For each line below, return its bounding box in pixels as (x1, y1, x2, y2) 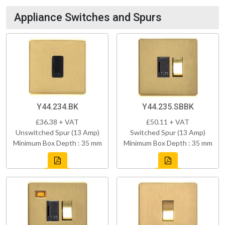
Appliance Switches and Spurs (14, 11, 162, 24)
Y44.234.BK (36, 101, 78, 111)
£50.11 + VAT (146, 117, 189, 126)
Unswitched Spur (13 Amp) (15, 128, 99, 137)
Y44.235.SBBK (142, 101, 194, 111)
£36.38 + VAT (36, 117, 79, 126)
